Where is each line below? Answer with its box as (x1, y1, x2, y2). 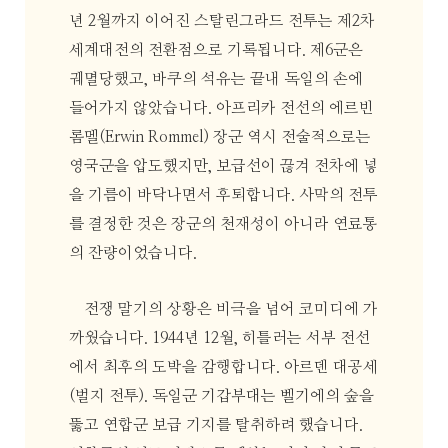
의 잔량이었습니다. (68, 245, 197, 261)
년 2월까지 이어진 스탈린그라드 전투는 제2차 (68, 13, 375, 29)
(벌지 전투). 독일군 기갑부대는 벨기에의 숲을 (68, 389, 374, 405)
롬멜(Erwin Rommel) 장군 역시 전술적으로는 (68, 129, 371, 145)
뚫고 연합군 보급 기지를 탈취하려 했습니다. (68, 418, 363, 434)
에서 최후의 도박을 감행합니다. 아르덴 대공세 (68, 360, 378, 376)
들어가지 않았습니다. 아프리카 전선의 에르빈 (68, 100, 374, 116)
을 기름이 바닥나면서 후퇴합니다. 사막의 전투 (68, 187, 378, 203)
